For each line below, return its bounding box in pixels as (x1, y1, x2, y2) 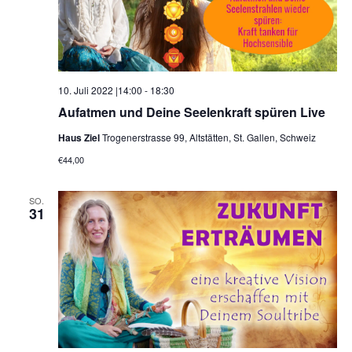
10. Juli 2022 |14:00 (57, 83, 142, 97)
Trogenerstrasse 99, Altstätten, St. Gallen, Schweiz (101, 130, 316, 145)
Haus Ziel (57, 130, 102, 145)
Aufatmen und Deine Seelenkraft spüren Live (57, 103, 325, 122)
